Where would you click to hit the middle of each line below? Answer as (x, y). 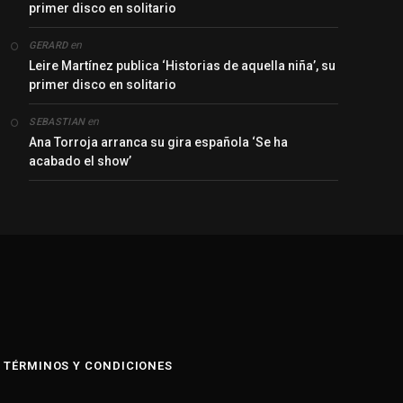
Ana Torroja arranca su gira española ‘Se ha (159, 142)
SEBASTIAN (57, 121)
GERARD (49, 45)
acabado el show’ (81, 161)
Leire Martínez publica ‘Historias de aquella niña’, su (183, 65)
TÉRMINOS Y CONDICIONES (89, 365)
